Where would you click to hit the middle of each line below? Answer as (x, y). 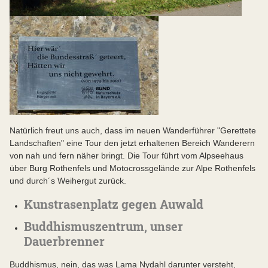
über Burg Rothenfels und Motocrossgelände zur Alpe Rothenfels (133, 168)
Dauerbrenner (64, 241)
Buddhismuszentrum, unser (103, 226)
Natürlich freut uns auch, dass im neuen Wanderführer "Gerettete (133, 131)
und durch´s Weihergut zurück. (68, 181)
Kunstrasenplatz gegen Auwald (114, 204)
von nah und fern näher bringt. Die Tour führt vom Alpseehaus (127, 156)
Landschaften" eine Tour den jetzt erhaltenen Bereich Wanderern (132, 143)
